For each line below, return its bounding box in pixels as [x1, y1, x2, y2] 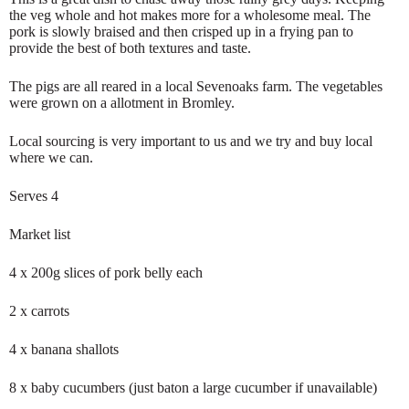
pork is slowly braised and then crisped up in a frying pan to [9, 24, 353, 40]
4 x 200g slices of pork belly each [9, 265, 206, 281]
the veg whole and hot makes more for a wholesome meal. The [9, 7, 371, 24]
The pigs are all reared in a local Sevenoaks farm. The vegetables [9, 79, 383, 95]
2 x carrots [9, 303, 69, 320]
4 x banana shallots [9, 341, 119, 358]
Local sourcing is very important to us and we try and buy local [9, 133, 372, 150]
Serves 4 [9, 188, 58, 204]
